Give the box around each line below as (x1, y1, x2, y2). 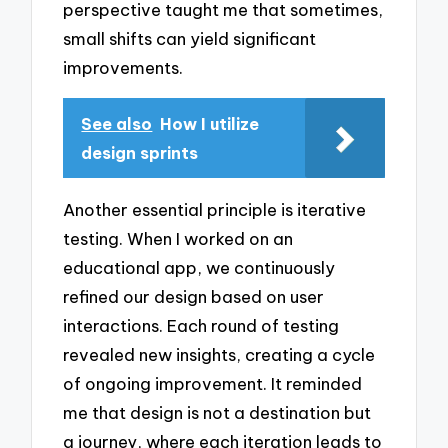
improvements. (63, 57, 184, 79)
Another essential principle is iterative (63, 198, 367, 220)
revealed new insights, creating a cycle (63, 343, 376, 365)
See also (81, 114, 153, 135)
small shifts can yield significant (63, 28, 317, 50)
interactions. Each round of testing (63, 314, 340, 336)
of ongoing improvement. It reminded (63, 372, 363, 394)
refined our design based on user (63, 285, 325, 307)
